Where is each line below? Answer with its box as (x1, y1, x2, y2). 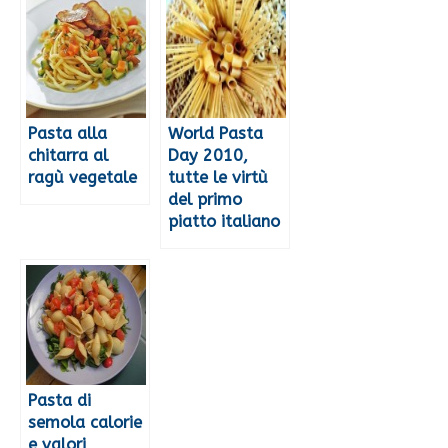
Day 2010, (168, 146, 248, 166)
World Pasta (168, 124, 263, 144)
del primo (168, 190, 242, 210)
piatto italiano (168, 212, 280, 232)
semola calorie (28, 413, 142, 433)
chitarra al (28, 146, 108, 166)
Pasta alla (28, 124, 107, 144)
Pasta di (28, 391, 91, 411)
